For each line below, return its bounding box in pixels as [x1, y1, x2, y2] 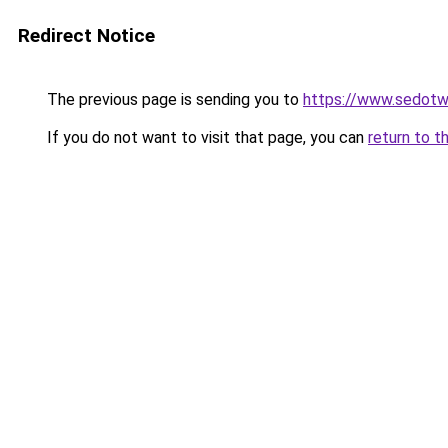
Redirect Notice [18, 24, 155, 47]
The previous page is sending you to [43, 90, 303, 109]
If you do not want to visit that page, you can [43, 128, 368, 147]
